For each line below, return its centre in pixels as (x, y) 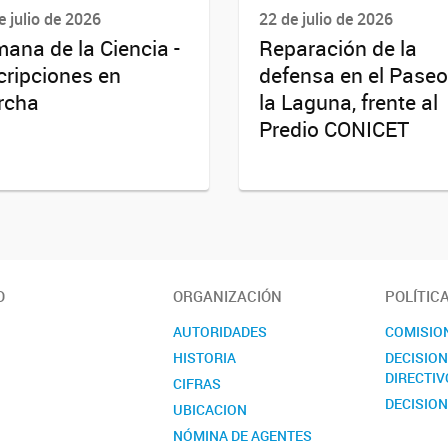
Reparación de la (338, 48)
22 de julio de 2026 (326, 19)
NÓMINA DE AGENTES (243, 435)
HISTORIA (205, 357)
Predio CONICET (334, 129)
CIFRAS (197, 383)
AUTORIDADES (220, 331)
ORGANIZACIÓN (228, 295)
